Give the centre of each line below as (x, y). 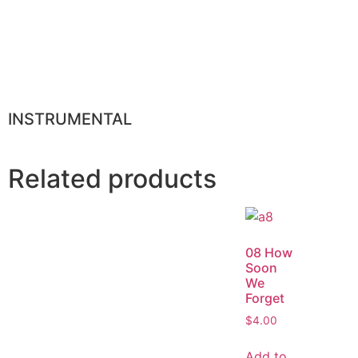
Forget (265, 298)
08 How (269, 253)
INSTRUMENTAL (70, 119)
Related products (112, 179)
